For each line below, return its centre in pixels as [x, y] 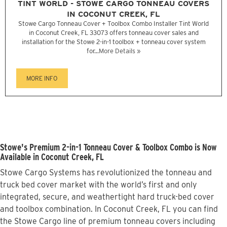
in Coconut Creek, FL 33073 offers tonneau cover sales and [113, 33]
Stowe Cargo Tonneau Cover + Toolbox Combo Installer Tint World [113, 24]
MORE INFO [42, 79]
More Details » [120, 51]
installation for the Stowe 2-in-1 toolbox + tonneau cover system [113, 42]
